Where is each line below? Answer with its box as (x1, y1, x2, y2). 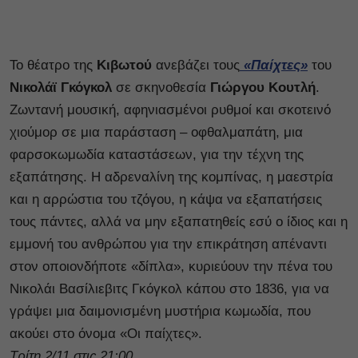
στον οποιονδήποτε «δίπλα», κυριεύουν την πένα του (10, 259, 332, 274)
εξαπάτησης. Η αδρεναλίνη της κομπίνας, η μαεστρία (10, 169, 333, 185)
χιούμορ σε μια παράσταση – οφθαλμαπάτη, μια (10, 125, 303, 140)
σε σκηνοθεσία (112, 80, 210, 95)
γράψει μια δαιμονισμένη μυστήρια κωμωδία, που (10, 304, 311, 319)
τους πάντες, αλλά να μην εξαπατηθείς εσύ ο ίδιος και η (10, 214, 348, 229)
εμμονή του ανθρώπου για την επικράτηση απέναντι (10, 237, 327, 252)
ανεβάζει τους (156, 58, 240, 73)
